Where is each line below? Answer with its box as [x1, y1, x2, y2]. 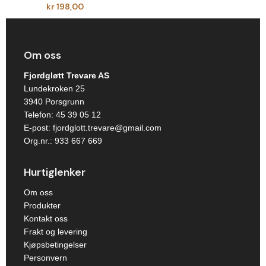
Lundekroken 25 [24, 84, 85, 93]
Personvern [24, 253, 67, 262]
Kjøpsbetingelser [24, 240, 87, 249]
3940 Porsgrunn [24, 97, 84, 106]
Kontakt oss [24, 214, 68, 223]
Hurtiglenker [24, 165, 85, 179]
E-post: [24, 123, 53, 132]
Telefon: [24, 110, 56, 119]
